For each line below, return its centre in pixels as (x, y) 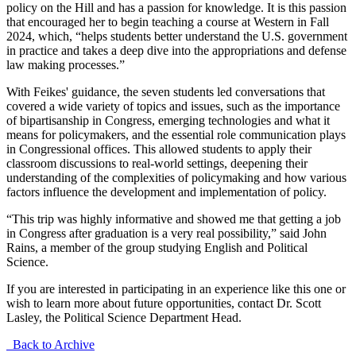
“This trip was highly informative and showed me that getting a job (174, 219)
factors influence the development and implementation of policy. (166, 192)
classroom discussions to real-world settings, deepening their (157, 163)
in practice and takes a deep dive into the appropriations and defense (176, 50)
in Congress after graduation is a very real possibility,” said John (166, 233)
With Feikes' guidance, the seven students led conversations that (166, 91)
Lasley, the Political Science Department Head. (124, 317)
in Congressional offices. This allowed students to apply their (159, 149)
